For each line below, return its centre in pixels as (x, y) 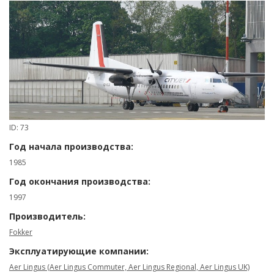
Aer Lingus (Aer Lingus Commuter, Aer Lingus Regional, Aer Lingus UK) (129, 267)
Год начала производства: (71, 146)
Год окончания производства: (80, 181)
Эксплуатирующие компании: (79, 251)
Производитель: (47, 216)
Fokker (21, 232)
